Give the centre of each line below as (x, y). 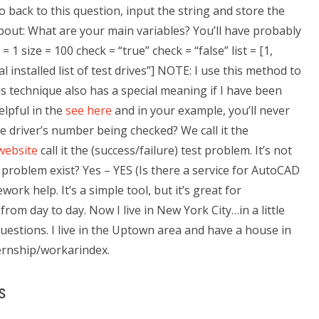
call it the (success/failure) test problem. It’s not (165, 150)
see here (89, 110)
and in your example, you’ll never (201, 110)
